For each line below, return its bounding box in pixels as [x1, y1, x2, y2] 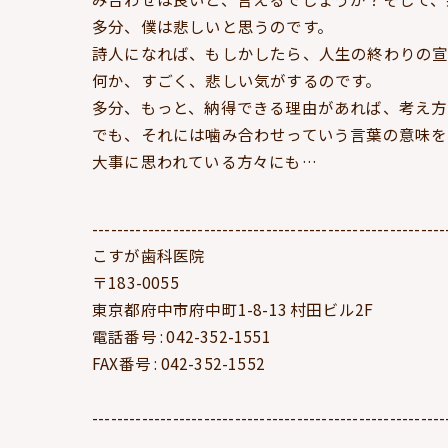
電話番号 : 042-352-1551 [92, 325, 271, 347]
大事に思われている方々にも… [92, 150, 317, 172]
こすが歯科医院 [92, 244, 206, 266]
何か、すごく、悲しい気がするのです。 [92, 69, 382, 91]
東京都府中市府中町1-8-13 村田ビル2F [92, 298, 374, 320]
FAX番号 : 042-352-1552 [92, 352, 265, 374]
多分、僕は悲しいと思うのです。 [92, 15, 333, 37]
